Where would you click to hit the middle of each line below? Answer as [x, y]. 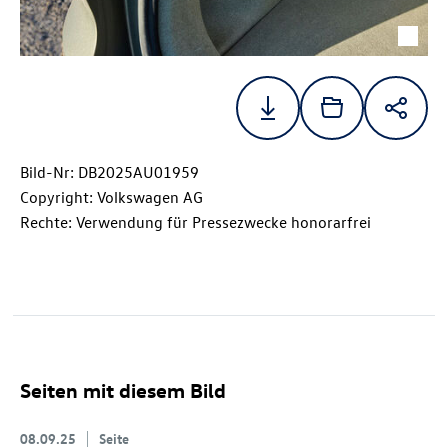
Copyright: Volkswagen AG [111, 197]
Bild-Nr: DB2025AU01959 [109, 172]
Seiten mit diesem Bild [123, 390]
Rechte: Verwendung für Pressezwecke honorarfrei [195, 222]
